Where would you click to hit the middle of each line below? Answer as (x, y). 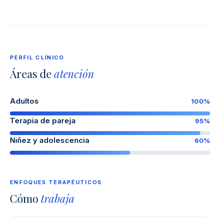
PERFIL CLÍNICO (37, 58)
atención (74, 74)
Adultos (24, 101)
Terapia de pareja (43, 121)
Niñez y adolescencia (50, 140)
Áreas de (32, 74)
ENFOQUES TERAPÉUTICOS (56, 182)
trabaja (58, 199)
